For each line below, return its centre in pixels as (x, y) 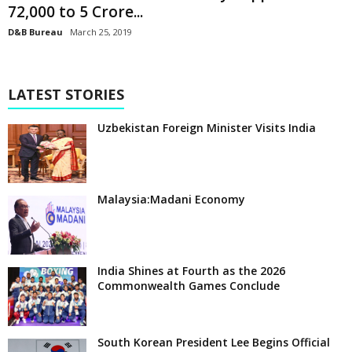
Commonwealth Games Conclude (189, 285)
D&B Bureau (35, 31)
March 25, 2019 (101, 31)
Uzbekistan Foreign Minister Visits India (207, 127)
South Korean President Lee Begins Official (214, 342)
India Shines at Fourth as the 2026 (191, 270)
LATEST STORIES (66, 94)
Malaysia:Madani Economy (171, 199)
